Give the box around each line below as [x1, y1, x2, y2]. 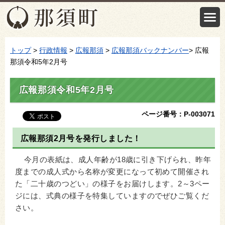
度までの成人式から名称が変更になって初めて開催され [15, 168, 209, 176]
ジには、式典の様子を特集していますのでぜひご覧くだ [15, 192, 209, 200]
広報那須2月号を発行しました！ [20, 134, 141, 143]
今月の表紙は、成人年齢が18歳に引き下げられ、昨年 [15, 156, 211, 164]
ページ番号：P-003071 [142, 109, 215, 118]
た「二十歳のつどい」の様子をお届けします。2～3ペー [15, 180, 210, 188]
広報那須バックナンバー [111, 46, 189, 54]
